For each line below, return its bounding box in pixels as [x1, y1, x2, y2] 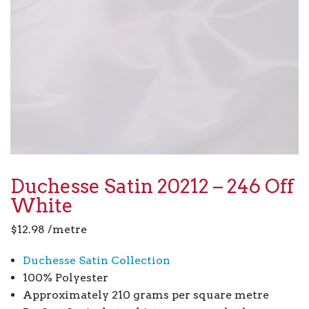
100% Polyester [22, 271, 108, 285]
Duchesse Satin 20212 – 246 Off [10, 175, 294, 199]
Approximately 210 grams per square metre [22, 288, 269, 302]
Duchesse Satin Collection [22, 254, 170, 268]
